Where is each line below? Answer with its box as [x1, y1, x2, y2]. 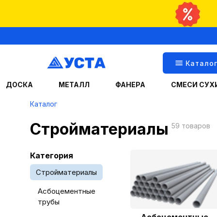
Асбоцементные [38, 186, 95, 196]
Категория [30, 151, 73, 160]
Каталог [30, 100, 57, 108]
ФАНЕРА [115, 80, 145, 89]
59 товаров [171, 122, 210, 130]
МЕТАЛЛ [58, 80, 90, 89]
